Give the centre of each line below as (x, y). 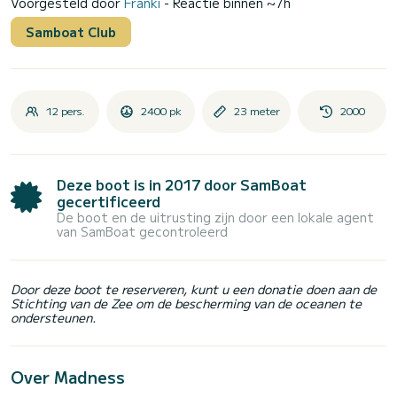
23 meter (257, 111)
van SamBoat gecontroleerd (143, 232)
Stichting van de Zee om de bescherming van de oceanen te (186, 304)
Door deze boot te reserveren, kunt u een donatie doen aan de (194, 289)
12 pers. (66, 111)
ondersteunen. (54, 318)
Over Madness (68, 377)
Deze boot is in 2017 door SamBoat (182, 185)
